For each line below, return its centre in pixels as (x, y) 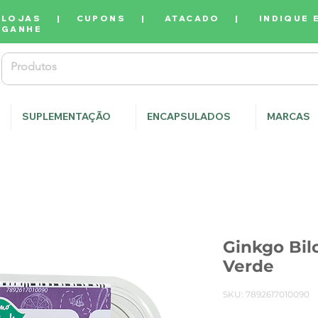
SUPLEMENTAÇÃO (66, 117)
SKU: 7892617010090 (266, 295)
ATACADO (192, 18)
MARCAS (289, 117)
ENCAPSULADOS (189, 117)
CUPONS (101, 18)
